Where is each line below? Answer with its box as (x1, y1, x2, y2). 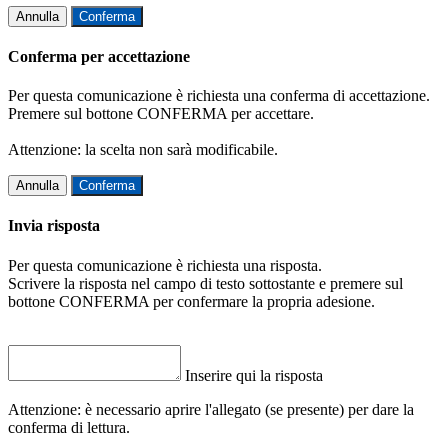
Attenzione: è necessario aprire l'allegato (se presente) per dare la (8, 400, 414, 418)
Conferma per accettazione (8, 47, 190, 65)
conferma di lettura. (8, 418, 130, 436)
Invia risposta (8, 217, 100, 235)
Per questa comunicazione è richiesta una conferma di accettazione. (8, 87, 430, 105)
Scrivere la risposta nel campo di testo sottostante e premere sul (8, 274, 403, 292)
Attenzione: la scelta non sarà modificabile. (8, 141, 278, 159)
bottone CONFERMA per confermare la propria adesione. (8, 292, 375, 310)
